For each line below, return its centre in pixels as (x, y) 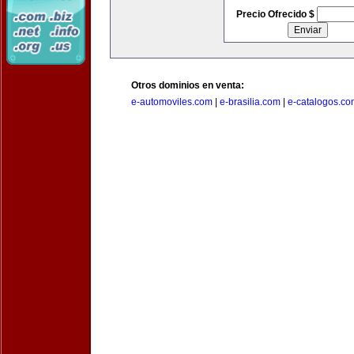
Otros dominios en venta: (188, 85)
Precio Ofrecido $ (276, 14)
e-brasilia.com (250, 102)
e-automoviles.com (172, 102)
